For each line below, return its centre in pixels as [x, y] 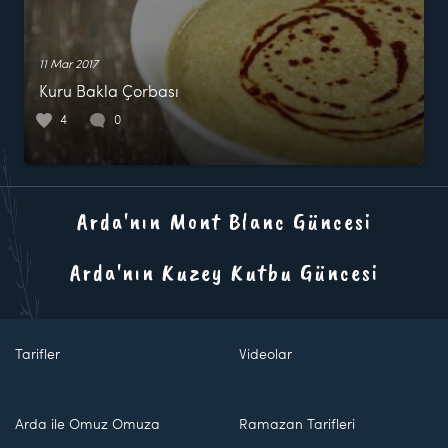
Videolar [265, 353]
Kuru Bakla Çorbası [109, 90]
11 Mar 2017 [68, 63]
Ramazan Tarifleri [297, 423]
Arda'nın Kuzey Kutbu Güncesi [224, 272]
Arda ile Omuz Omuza [87, 423]
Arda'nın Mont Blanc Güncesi [224, 221]
